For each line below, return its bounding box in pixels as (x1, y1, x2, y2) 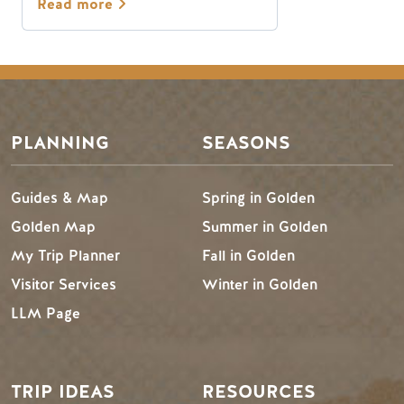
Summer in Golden (202, 216, 327, 236)
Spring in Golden (202, 188, 315, 207)
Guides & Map (11, 188, 108, 207)
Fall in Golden (202, 245, 295, 265)
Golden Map (11, 216, 96, 236)
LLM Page (11, 303, 80, 323)
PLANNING (11, 130, 109, 155)
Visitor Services (11, 274, 116, 294)
